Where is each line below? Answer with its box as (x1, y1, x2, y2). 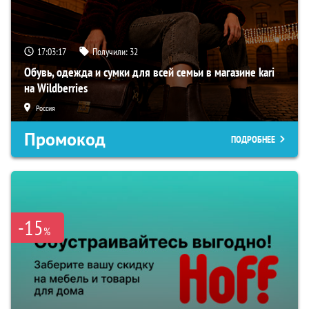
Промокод (24, 127, 106, 151)
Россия (36, 102, 55, 113)
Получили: (92, 45, 130, 58)
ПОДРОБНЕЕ (231, 132, 275, 146)
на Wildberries (24, 79, 88, 96)
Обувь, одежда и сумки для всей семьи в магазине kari (24, 63, 275, 80)
